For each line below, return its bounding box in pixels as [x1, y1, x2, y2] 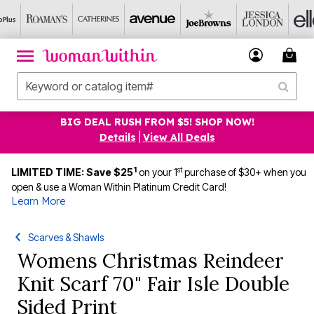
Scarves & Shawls [28, 231, 104, 243]
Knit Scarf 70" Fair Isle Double [17, 271, 289, 296]
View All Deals [142, 131, 215, 144]
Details [99, 131, 136, 144]
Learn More [11, 195, 65, 207]
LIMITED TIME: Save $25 [11, 166, 133, 178]
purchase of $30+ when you [182, 166, 306, 178]
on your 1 [139, 166, 177, 178]
